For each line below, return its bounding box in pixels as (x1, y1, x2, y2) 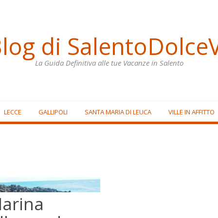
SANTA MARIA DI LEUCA (84, 107, 151, 116)
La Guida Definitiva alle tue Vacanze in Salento (35, 57, 183, 68)
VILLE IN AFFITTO (168, 107, 215, 116)
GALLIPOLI (38, 107, 68, 116)
